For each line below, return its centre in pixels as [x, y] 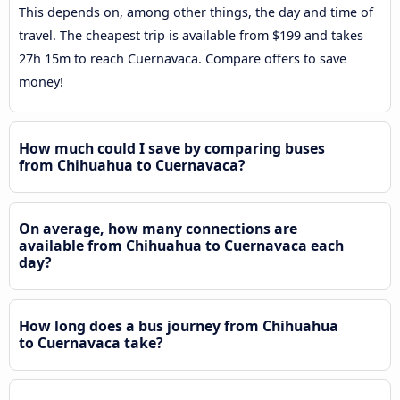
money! [41, 81]
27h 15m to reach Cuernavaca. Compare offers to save [183, 58]
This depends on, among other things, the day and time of [196, 12]
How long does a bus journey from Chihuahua [179, 325]
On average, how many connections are [158, 228]
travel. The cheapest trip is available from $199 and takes [191, 35]
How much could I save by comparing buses [172, 148]
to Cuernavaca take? [91, 342]
